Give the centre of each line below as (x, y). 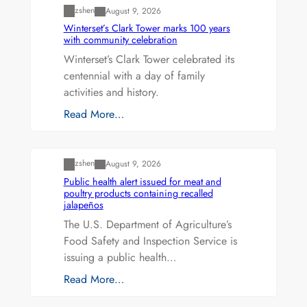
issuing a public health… (120, 257)
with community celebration (120, 40)
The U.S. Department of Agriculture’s (147, 224)
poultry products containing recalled (138, 193)
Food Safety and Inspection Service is (150, 241)
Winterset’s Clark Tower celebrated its (149, 60)
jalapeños (83, 205)
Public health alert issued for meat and (142, 181)
